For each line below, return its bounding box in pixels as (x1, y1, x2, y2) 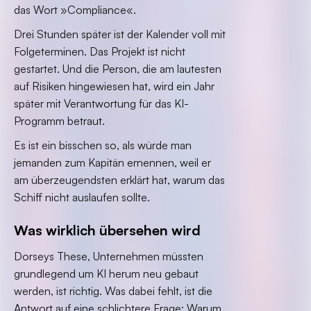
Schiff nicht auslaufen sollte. (14, 190, 150, 204)
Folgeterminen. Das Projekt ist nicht (14, 44, 185, 58)
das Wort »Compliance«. (14, 3, 136, 17)
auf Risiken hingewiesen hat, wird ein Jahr (14, 79, 215, 93)
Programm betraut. (14, 114, 105, 128)
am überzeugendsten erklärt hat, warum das (14, 173, 225, 187)
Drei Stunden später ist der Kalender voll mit (14, 27, 226, 41)
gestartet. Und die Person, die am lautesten (14, 62, 221, 76)
